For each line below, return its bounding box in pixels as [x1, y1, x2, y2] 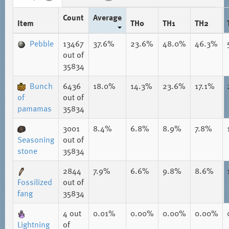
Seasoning [17, 133, 54, 146]
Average [93, 11, 122, 24]
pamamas [17, 102, 52, 114]
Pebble [29, 37, 54, 50]
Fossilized [17, 176, 52, 188]
